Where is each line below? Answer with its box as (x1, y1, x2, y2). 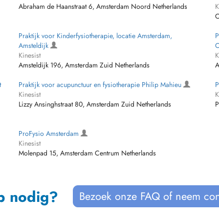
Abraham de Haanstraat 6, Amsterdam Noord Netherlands (19, 1, 188, 11)
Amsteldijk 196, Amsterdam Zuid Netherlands (19, 60, 150, 70)
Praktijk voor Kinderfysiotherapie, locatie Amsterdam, (19, 31, 173, 41)
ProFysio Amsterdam (19, 129, 81, 138)
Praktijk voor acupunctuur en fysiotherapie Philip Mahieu (19, 80, 184, 89)
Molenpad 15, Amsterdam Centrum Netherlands (19, 148, 156, 158)
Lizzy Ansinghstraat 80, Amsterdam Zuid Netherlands (19, 99, 172, 109)
